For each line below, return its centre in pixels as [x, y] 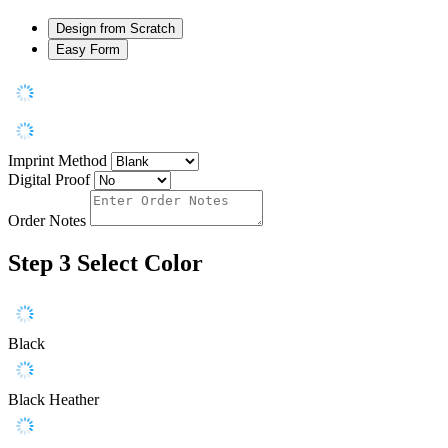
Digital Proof [49, 180]
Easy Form [88, 50]
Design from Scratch [115, 29]
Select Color [140, 263]
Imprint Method [57, 161]
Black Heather [53, 400]
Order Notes [47, 221]
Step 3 [39, 263]
